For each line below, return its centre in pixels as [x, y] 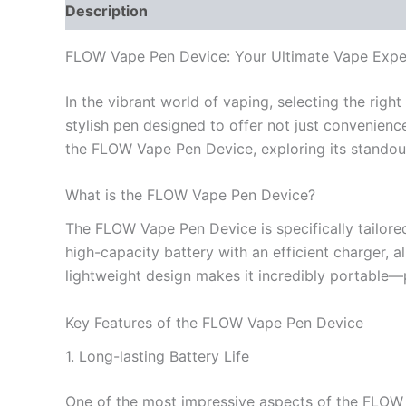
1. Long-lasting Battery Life [157, 357]
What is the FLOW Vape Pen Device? [190, 195]
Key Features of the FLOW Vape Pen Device [214, 323]
